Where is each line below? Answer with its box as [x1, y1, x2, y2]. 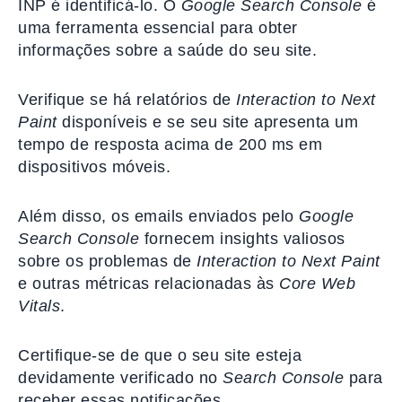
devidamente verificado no [18, 369, 223, 388]
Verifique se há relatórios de [18, 91, 236, 109]
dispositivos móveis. [18, 158, 170, 177]
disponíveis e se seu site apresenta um [57, 113, 358, 132]
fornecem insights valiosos [139, 230, 345, 249]
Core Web [279, 275, 355, 293]
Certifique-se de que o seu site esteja [18, 346, 301, 365]
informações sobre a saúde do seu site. [18, 41, 317, 60]
